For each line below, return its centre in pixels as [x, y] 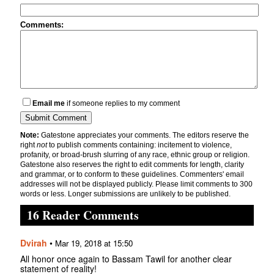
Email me [49, 104]
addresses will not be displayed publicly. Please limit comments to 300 [136, 184]
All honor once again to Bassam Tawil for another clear [126, 259]
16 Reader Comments [83, 215]
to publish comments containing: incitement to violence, [139, 145]
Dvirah [34, 243]
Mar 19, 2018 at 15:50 [94, 243]
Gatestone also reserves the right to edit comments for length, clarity [132, 165]
